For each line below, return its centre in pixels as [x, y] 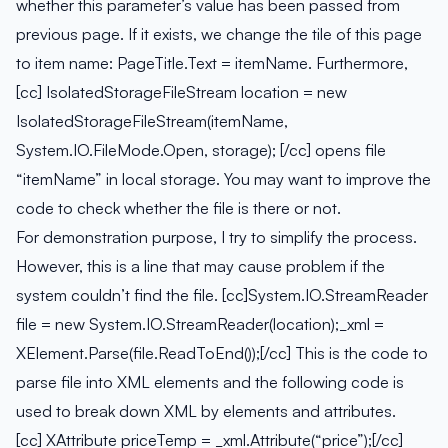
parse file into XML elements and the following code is [210, 382]
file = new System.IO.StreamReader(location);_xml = [200, 324]
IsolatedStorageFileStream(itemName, [152, 121]
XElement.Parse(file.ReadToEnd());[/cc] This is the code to [222, 353]
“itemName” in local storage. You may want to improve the [223, 179]
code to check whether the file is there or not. [178, 208]
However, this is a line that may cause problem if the [200, 266]
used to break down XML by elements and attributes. [206, 411]
